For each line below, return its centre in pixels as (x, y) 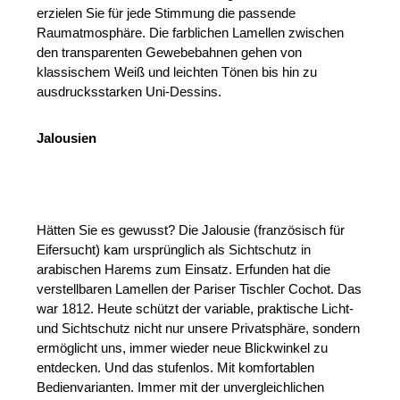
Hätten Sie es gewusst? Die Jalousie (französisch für (191, 230)
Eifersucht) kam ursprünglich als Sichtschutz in (174, 250)
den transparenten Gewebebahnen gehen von (170, 52)
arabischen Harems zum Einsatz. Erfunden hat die (184, 270)
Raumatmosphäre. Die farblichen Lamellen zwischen (191, 32)
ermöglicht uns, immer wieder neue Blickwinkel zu (183, 348)
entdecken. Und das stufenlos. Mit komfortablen (176, 368)
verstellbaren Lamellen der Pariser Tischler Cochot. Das (200, 289)
